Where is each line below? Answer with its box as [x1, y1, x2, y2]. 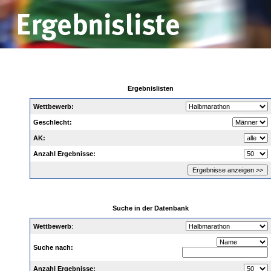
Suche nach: [33, 244, 73, 251]
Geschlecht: [33, 119, 72, 126]
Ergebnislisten [128, 85, 174, 92]
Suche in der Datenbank [113, 204, 189, 212]
